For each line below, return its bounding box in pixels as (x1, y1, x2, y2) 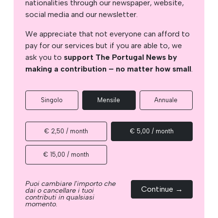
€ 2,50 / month (44, 127, 88, 135)
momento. (25, 199, 57, 208)
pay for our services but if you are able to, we (25, 40, 182, 50)
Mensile (97, 96, 121, 104)
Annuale (154, 96, 178, 104)
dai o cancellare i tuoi (25, 185, 94, 195)
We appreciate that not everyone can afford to (25, 29, 190, 38)
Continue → (141, 184, 183, 194)
